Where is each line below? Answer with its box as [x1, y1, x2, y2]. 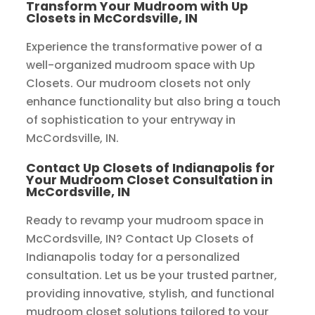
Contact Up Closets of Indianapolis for [26, 159, 276, 177]
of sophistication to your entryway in [26, 112, 236, 129]
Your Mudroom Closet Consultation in [26, 171, 274, 189]
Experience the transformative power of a [26, 39, 263, 56]
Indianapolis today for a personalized [26, 249, 240, 266]
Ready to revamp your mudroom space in [26, 212, 264, 229]
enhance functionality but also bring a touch [26, 94, 281, 110]
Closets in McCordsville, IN [26, 9, 198, 27]
